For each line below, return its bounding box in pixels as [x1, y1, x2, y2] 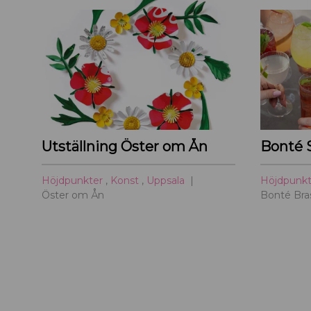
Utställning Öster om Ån [42, 137, 208, 155]
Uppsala [146, 174, 187, 187]
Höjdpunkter [42, 174, 106, 187]
